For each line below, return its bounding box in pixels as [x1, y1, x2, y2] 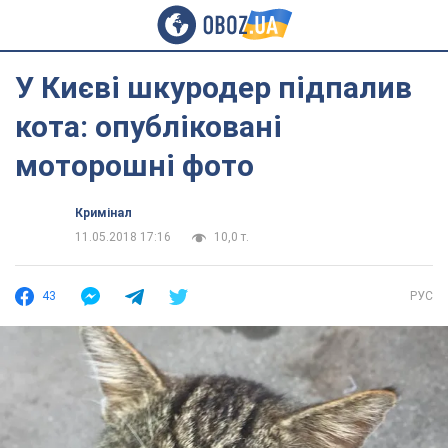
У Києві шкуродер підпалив [15, 70, 412, 105]
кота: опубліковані [15, 109, 282, 144]
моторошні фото [15, 148, 254, 183]
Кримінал [75, 206, 132, 220]
